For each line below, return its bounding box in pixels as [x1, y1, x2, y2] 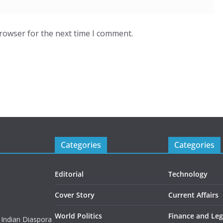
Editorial [55, 169, 84, 179]
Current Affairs [168, 190, 219, 200]
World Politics [55, 211, 102, 221]
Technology [168, 169, 208, 179]
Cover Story [55, 190, 95, 200]
